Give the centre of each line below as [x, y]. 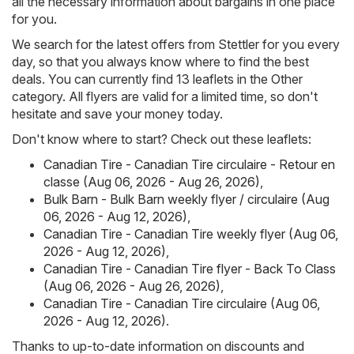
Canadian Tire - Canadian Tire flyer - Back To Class [190, 269]
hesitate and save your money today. [117, 114]
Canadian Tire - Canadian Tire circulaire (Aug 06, [182, 304]
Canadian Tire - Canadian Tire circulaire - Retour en [189, 165]
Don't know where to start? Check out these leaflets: [162, 139]
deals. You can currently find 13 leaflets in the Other [157, 79]
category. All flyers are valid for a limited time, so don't [165, 97]
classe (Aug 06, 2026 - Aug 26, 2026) [152, 182]
